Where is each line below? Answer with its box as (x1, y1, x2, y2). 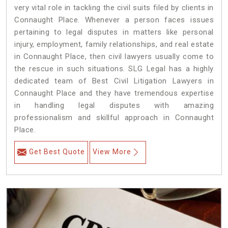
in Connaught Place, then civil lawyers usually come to (14, 52, 214, 62)
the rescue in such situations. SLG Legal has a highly (14, 64, 214, 74)
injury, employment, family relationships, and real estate (14, 40, 214, 49)
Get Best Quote (29, 148, 85, 156)
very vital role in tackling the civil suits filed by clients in (14, 3, 214, 13)
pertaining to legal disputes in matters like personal (14, 27, 214, 37)
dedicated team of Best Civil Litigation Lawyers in (14, 76, 214, 86)
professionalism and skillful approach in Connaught (14, 113, 214, 123)
